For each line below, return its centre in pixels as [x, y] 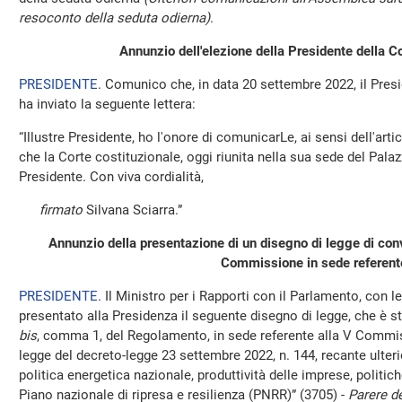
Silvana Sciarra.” [134, 210]
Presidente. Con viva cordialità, [111, 177]
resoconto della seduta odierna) [114, 18]
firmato [63, 210]
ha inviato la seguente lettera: [107, 104]
